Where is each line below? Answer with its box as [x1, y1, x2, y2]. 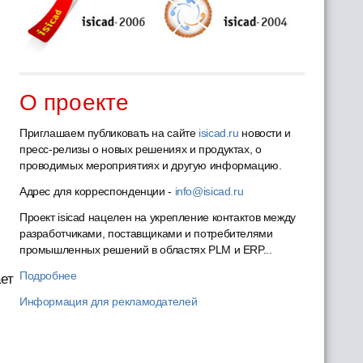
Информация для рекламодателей [19, 295, 198, 308]
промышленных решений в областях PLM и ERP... [19, 243, 272, 256]
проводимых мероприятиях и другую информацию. [19, 159, 282, 172]
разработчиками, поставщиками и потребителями [19, 227, 273, 240]
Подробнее [19, 269, 77, 282]
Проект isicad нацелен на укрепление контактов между [19, 211, 296, 224]
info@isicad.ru [174, 185, 244, 198]
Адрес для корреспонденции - [19, 185, 175, 198]
